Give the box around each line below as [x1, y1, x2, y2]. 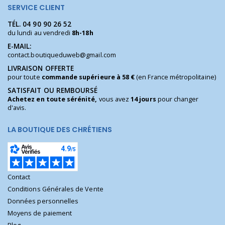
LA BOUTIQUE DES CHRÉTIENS [8, 125, 112, 135]
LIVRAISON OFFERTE [8, 64, 74, 73]
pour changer [156, 95, 199, 104]
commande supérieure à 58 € [41, 73, 135, 82]
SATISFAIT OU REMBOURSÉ [8, 86, 98, 95]
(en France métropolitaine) [135, 73, 216, 82]
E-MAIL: [8, 42, 32, 51]
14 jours [131, 95, 156, 104]
